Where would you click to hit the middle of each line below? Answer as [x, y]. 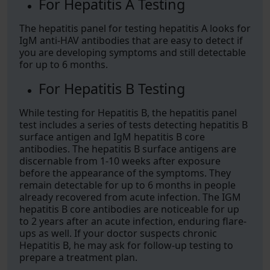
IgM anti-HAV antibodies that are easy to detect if [131, 40]
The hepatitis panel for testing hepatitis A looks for [135, 28]
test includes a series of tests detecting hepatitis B [133, 125]
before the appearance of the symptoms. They [125, 173]
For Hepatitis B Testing [112, 89]
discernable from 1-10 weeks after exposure [120, 161]
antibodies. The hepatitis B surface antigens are [128, 149]
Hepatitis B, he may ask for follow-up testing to [126, 245]
